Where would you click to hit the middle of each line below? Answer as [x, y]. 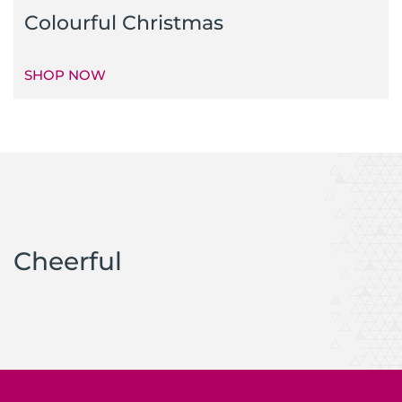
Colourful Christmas [124, 22]
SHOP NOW [65, 74]
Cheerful [68, 261]
